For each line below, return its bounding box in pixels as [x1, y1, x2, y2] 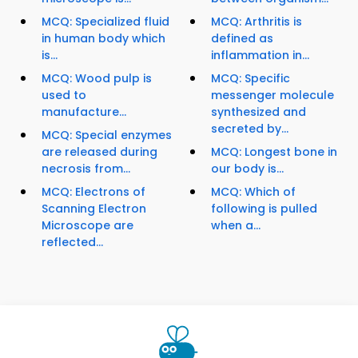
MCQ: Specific [211, 70, 290, 87]
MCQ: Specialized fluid [42, 14, 169, 30]
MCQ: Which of [211, 184, 296, 201]
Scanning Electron [42, 201, 146, 217]
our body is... [211, 161, 284, 177]
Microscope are [42, 217, 133, 234]
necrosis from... [42, 161, 130, 177]
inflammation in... [211, 47, 309, 64]
